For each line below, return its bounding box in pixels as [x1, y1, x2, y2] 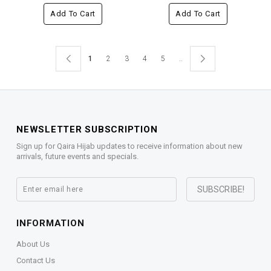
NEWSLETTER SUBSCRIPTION [16, 124, 158, 135]
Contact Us [16, 256, 55, 266]
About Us [16, 240, 50, 249]
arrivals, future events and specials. [16, 152, 139, 162]
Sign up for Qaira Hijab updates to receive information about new [16, 142, 243, 151]
